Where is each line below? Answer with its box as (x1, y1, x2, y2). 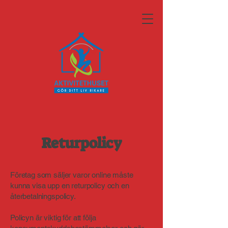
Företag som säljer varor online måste (10, 170, 133, 179)
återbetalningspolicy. (10, 192, 76, 201)
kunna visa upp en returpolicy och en (10, 181, 129, 190)
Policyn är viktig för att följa (10, 213, 96, 222)
